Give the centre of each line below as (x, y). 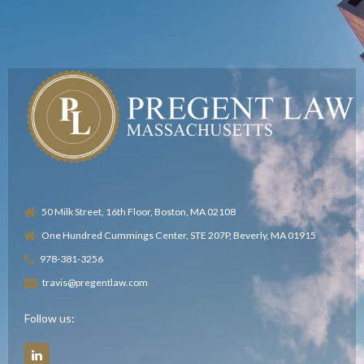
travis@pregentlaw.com (95, 283)
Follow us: (50, 318)
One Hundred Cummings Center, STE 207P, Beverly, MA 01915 (179, 235)
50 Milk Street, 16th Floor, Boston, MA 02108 (139, 211)
